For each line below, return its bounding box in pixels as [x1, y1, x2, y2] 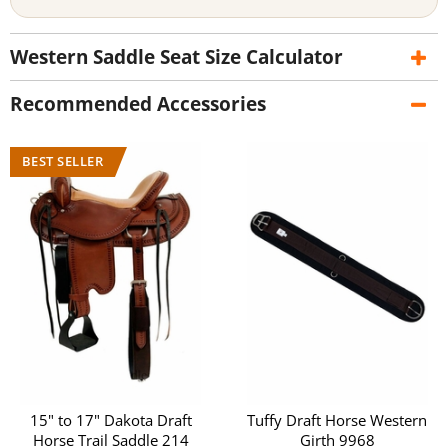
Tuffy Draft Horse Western [247, 409, 428, 430]
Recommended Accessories [10, 91, 266, 118]
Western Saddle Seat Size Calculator [10, 44, 343, 71]
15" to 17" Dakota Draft [29, 409, 192, 430]
